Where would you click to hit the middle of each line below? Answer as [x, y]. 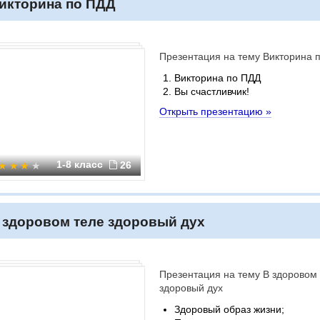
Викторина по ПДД [217, 78]
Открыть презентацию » [215, 111]
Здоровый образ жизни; [229, 309]
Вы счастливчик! [212, 91]
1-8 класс [81, 164]
